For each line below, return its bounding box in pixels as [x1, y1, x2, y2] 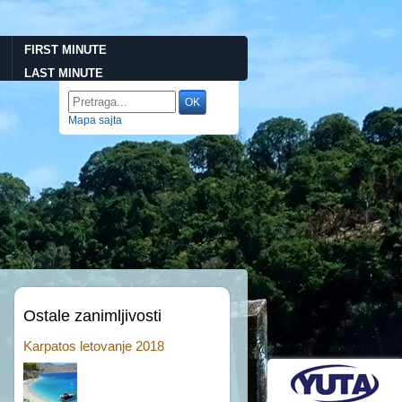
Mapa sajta [68, 114, 122, 127]
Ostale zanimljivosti [23, 307, 162, 325]
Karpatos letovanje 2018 [23, 338, 164, 354]
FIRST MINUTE [24, 43, 107, 57]
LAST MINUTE [24, 66, 103, 80]
